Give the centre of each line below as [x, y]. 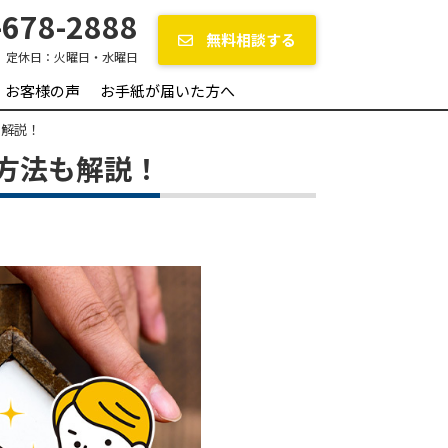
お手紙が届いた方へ [167, 90]
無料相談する [249, 39]
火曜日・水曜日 [96, 56]
